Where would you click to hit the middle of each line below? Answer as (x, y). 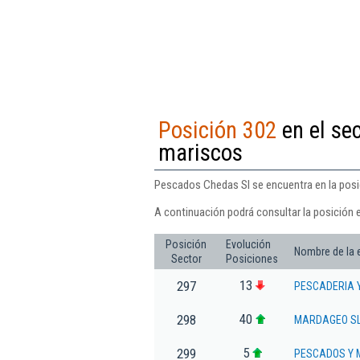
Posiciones (252, 258)
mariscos (200, 152)
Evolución (248, 244)
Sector (186, 258)
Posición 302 (217, 130)
